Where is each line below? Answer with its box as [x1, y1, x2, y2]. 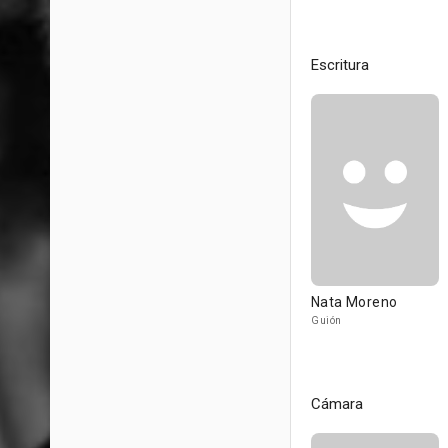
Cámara [311, 395, 363, 413]
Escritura [311, 56, 369, 74]
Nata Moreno [311, 294, 398, 310]
